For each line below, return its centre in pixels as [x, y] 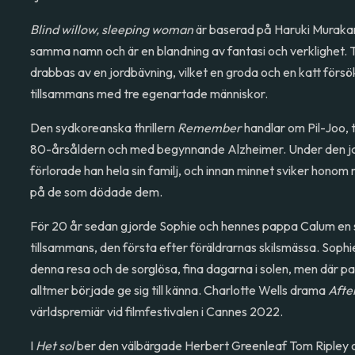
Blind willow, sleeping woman [112, 29]
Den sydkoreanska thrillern [104, 128]
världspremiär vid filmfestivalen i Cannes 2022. [157, 311]
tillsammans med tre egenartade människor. [149, 94]
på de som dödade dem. [97, 192]
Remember [211, 128]
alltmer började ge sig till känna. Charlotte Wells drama [179, 290]
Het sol [55, 345]
